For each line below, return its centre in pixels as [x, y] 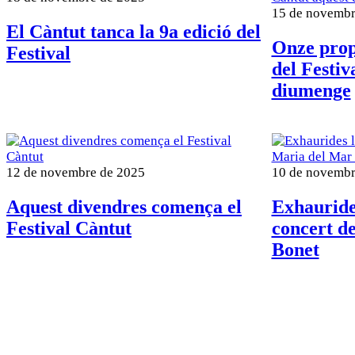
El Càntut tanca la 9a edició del [134, 31]
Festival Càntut [69, 228]
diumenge [311, 90]
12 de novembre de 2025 [76, 172]
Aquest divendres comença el [124, 206]
